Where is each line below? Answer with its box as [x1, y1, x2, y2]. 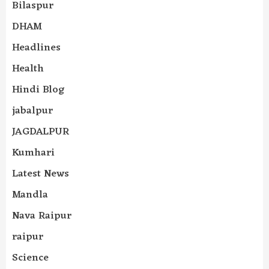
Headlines [12, 39, 61, 58]
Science [12, 249, 49, 268]
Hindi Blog [12, 81, 64, 100]
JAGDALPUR [12, 123, 69, 142]
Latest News [12, 165, 69, 184]
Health [12, 60, 44, 79]
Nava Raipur [12, 207, 71, 226]
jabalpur [12, 102, 53, 121]
